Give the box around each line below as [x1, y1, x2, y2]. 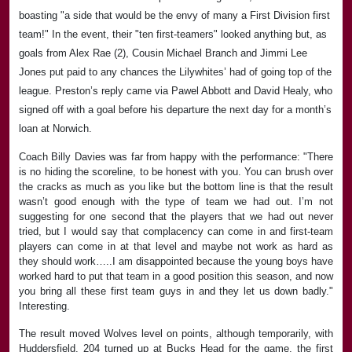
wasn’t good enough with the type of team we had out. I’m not [19, 196, 333, 208]
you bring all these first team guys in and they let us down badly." [19, 285, 333, 298]
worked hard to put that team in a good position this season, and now [19, 270, 333, 283]
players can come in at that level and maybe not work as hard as [19, 240, 333, 253]
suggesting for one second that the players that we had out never [19, 211, 333, 223]
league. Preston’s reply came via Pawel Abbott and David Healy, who [19, 85, 332, 97]
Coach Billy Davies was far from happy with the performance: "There [19, 151, 333, 163]
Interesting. [19, 300, 70, 313]
